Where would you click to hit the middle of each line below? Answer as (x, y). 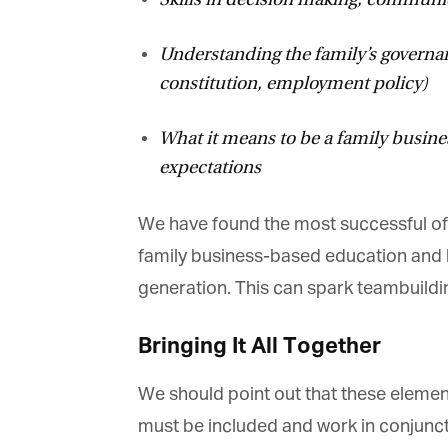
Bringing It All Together (252, 346)
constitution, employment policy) (286, 83)
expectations (202, 167)
